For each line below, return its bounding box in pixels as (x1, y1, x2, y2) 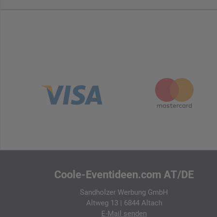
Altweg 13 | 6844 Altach (86, 199, 162, 208)
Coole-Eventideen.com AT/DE (54, 169, 194, 181)
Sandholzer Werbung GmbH (80, 188, 168, 197)
